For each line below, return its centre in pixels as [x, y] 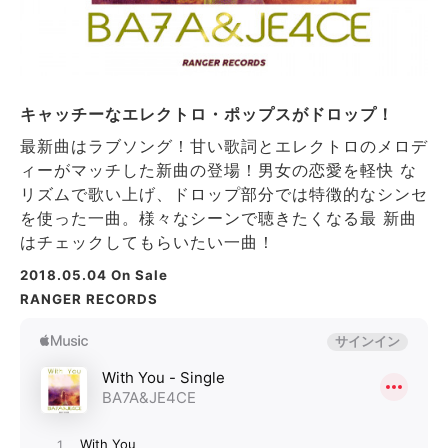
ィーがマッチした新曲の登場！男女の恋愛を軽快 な [218, 169]
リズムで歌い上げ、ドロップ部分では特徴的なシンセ [224, 193]
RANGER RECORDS [89, 298]
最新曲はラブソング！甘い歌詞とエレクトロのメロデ [224, 145]
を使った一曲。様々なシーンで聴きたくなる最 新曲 [218, 217]
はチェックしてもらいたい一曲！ [147, 241]
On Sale [137, 274]
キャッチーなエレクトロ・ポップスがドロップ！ [207, 113]
